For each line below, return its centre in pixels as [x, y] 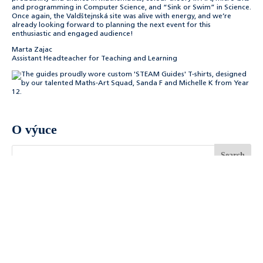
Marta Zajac [32, 50]
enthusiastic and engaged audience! [73, 34]
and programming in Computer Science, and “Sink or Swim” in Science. [131, 8]
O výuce [34, 129]
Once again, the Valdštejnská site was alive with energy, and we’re [122, 16]
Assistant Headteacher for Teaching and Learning [95, 59]
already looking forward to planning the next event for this [111, 25]
